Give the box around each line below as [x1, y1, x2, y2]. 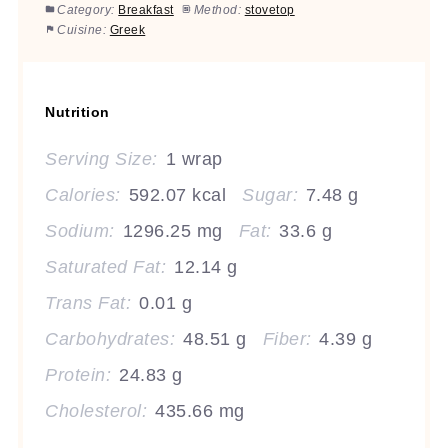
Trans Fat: [45, 293, 132, 313]
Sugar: [242, 185, 299, 205]
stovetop [244, 2, 295, 17]
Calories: [45, 185, 121, 205]
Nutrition [45, 104, 110, 120]
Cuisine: [57, 22, 107, 37]
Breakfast [118, 2, 174, 17]
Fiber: [262, 329, 312, 349]
